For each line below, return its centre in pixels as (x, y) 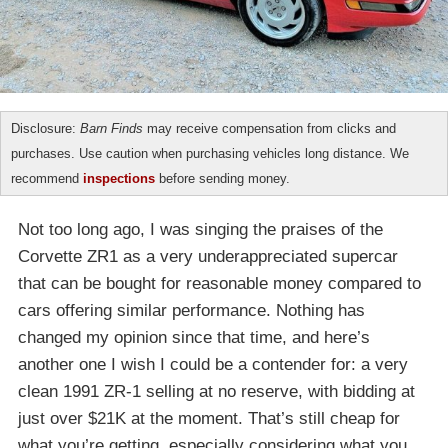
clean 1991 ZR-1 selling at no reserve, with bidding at (216, 392)
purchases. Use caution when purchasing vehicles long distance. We (210, 154)
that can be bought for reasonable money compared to (219, 284)
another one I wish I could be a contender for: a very (213, 365)
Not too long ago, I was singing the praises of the (200, 230)
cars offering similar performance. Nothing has (191, 311)
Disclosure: (45, 129)
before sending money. (222, 179)
